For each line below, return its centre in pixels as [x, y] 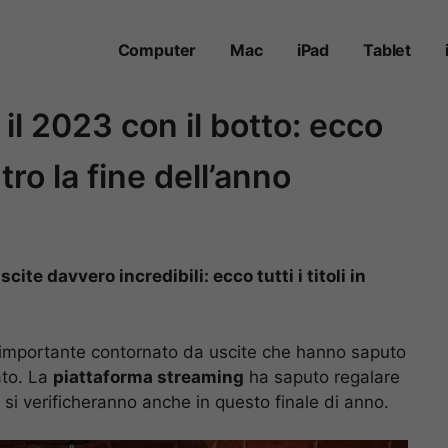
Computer [157, 50]
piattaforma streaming [148, 376]
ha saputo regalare [322, 376]
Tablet [387, 50]
